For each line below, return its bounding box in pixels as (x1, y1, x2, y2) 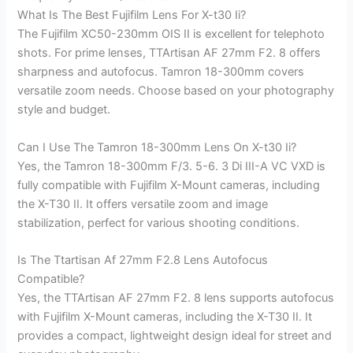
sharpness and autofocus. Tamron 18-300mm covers (17, 65, 305, 80)
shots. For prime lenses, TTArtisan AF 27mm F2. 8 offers (17, 46, 321, 61)
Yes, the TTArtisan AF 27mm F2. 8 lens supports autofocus (17, 291, 335, 306)
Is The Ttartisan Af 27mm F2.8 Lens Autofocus (17, 253, 269, 268)
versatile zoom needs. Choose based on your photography (17, 84, 335, 98)
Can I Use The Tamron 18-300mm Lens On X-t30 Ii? (17, 139, 297, 154)
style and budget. (17, 102, 111, 117)
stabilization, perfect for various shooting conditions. (17, 215, 300, 230)
